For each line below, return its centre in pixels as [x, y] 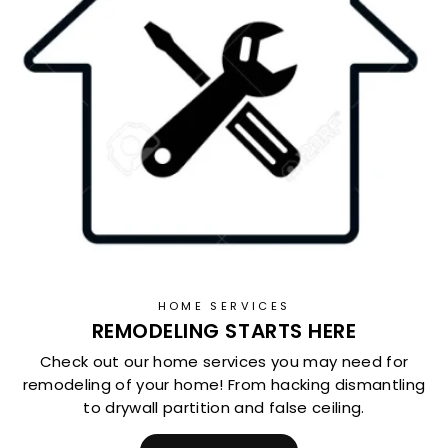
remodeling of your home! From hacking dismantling [224, 384]
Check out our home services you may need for [224, 361]
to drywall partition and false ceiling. [224, 407]
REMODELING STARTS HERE [224, 331]
